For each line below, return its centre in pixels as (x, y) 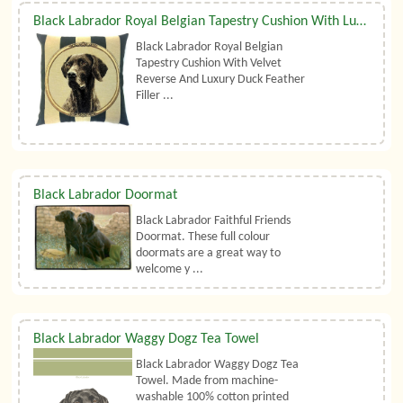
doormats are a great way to (209, 253)
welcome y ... (170, 269)
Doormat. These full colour (203, 237)
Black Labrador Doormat (106, 195)
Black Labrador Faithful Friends (214, 220)
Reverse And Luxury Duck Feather (221, 79)
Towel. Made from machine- (207, 381)
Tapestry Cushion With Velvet (209, 63)
